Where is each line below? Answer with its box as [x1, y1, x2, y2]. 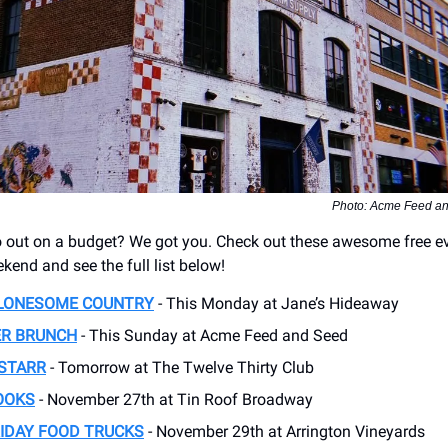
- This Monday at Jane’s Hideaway [154, 294, 399, 314]
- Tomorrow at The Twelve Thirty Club [46, 358, 314, 378]
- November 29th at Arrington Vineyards [144, 422, 425, 442]
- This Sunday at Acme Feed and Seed [77, 326, 348, 346]
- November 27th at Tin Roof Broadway [35, 390, 313, 410]
